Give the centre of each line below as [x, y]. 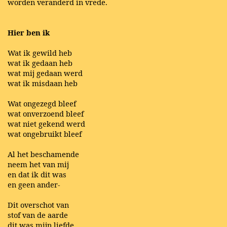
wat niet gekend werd [46, 124]
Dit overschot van [38, 205]
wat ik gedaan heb [40, 63]
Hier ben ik [29, 33]
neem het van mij [38, 164]
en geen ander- [34, 185]
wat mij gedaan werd [45, 73]
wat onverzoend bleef [46, 114]
